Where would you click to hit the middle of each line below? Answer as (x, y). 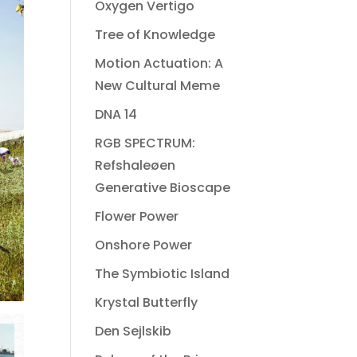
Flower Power (137, 216)
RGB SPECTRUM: (145, 143)
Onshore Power (144, 245)
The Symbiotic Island (163, 274)
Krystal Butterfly (147, 302)
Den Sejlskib (133, 331)
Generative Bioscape (163, 188)
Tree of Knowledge (155, 35)
